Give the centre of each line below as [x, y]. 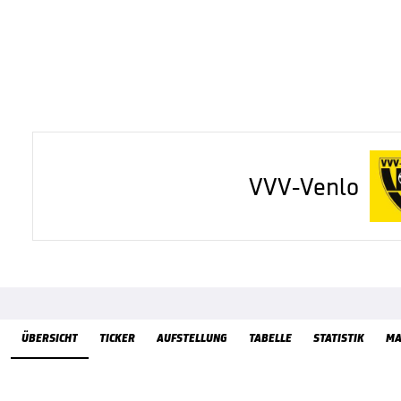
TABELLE [270, 338]
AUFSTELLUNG [192, 338]
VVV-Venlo [304, 186]
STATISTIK [339, 338]
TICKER [117, 338]
